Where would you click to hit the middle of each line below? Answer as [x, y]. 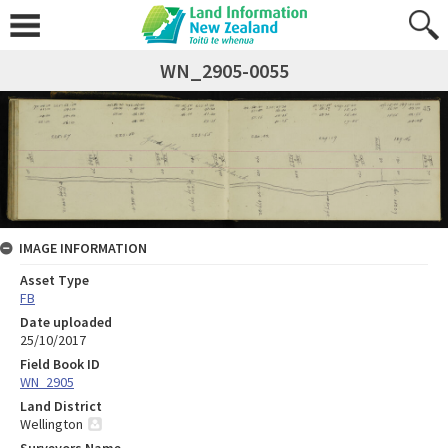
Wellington [51, 424]
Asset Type [54, 280]
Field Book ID [60, 364]
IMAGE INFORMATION [83, 248]
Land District [61, 406]
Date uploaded [66, 322]
